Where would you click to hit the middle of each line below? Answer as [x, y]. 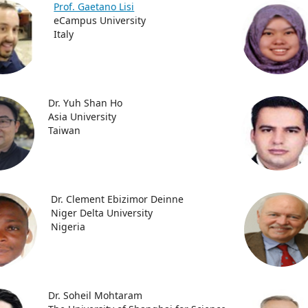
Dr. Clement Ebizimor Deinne [118, 199]
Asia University [82, 117]
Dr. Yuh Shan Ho [86, 103]
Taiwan [65, 130]
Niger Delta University [102, 213]
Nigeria [68, 227]
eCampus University [100, 20]
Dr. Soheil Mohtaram [96, 295]
